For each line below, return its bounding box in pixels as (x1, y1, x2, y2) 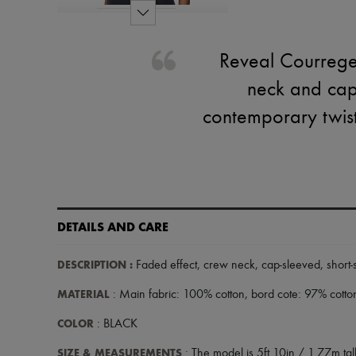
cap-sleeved (261, 259, 320, 272)
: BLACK (94, 318, 137, 331)
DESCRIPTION (57, 258, 126, 272)
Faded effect (133, 259, 197, 272)
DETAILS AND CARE (57, 219, 168, 234)
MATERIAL (57, 288, 110, 301)
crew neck (203, 259, 255, 272)
